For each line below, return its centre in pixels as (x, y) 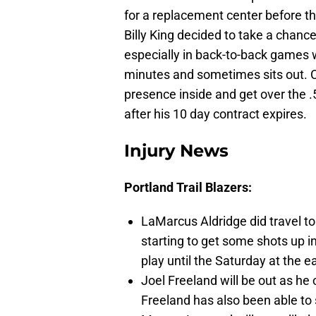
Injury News (176, 151)
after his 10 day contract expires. (215, 114)
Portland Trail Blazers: (188, 188)
